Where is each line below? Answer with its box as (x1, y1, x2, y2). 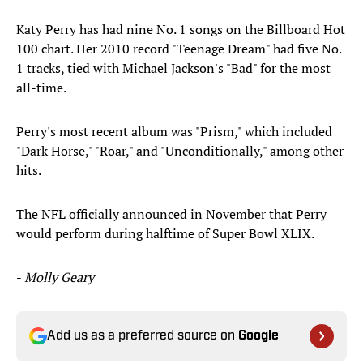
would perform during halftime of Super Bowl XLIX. (16, 224, 317, 243)
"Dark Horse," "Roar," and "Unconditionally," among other (16, 142, 344, 160)
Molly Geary (24, 268, 94, 287)
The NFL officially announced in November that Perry (16, 205, 327, 224)
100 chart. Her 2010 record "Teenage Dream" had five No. (16, 40, 341, 58)
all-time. (16, 79, 69, 97)
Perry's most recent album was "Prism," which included (16, 122, 332, 141)
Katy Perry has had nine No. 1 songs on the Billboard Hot (16, 20, 345, 39)
